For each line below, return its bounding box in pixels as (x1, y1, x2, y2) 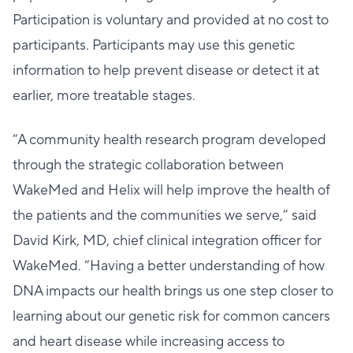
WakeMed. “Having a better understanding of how (13, 257, 325, 275)
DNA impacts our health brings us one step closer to (13, 282, 333, 300)
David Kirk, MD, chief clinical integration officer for (13, 232, 321, 250)
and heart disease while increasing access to (13, 333, 284, 351)
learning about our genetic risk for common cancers (13, 307, 330, 325)
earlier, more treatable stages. (13, 87, 195, 105)
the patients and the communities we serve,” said (13, 206, 317, 225)
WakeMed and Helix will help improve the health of (13, 181, 330, 199)
